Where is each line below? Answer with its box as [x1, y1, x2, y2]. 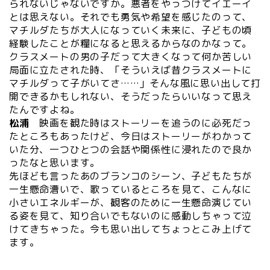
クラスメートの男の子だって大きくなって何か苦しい [9, 50, 253, 64]
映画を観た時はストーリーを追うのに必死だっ [39, 116, 253, 130]
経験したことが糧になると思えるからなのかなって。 [9, 37, 253, 51]
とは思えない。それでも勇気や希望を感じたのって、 [9, 10, 253, 24]
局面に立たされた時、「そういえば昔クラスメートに [9, 63, 253, 77]
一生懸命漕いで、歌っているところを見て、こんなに [9, 183, 253, 196]
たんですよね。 [9, 103, 80, 117]
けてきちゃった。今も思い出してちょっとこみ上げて [9, 222, 253, 236]
